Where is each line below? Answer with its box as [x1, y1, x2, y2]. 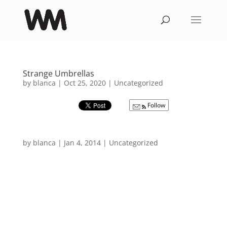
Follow [145, 101, 165, 109]
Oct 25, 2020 [63, 78, 106, 88]
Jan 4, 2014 [63, 138, 101, 147]
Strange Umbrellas [22, 68, 94, 79]
